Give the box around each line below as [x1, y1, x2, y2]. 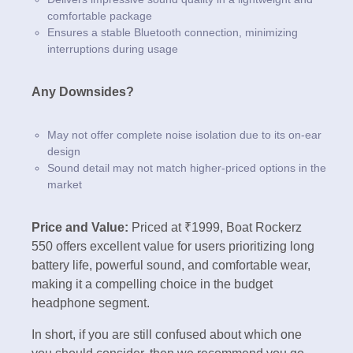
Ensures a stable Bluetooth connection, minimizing [47, 25, 298, 39]
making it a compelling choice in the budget [32, 277, 273, 291]
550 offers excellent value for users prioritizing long [32, 239, 314, 253]
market [47, 177, 82, 191]
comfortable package [47, 9, 152, 22]
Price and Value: [32, 220, 128, 234]
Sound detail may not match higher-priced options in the [47, 161, 326, 174]
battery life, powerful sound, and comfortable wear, [32, 258, 310, 272]
